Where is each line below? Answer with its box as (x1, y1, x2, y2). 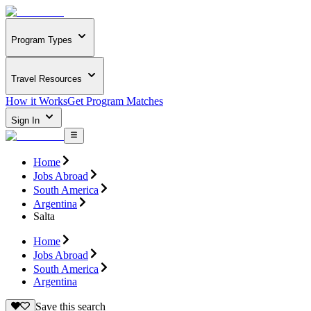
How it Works (6, 95, 67, 108)
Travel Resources (11, 73, 82, 84)
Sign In (11, 115, 42, 126)
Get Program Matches (67, 95, 163, 108)
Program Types (11, 35, 72, 46)
